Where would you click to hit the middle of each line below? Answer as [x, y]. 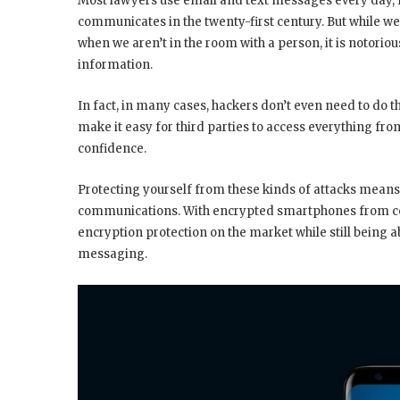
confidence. [112, 149]
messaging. [112, 254]
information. [115, 65]
